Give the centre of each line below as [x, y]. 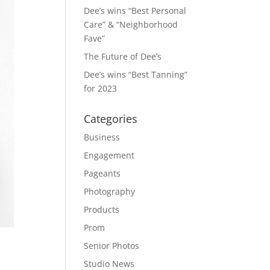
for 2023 [101, 88]
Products [102, 209]
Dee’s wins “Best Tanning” [136, 74]
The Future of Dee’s [123, 56]
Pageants [102, 173]
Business [102, 137]
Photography [110, 191]
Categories [111, 119]
